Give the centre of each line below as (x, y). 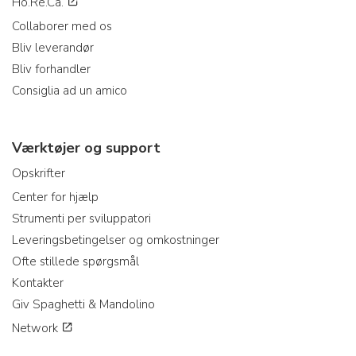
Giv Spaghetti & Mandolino (83, 304)
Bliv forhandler (51, 69)
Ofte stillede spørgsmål (75, 261)
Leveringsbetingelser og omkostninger (116, 240)
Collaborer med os (62, 26)
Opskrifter (39, 173)
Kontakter (38, 282)
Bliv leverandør (53, 47)
